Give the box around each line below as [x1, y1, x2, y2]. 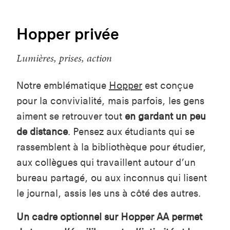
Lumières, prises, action [16, 51, 112, 66]
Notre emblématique [16, 80, 109, 92]
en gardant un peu [125, 110, 206, 123]
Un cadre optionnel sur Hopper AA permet [16, 211, 202, 223]
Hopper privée [16, 24, 119, 44]
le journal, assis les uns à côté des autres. [16, 187, 201, 200]
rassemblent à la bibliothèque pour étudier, [16, 141, 206, 154]
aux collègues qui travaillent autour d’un [16, 157, 196, 169]
